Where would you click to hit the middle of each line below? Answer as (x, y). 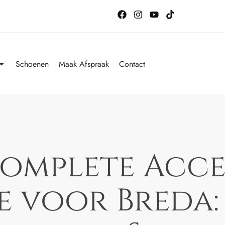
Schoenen (32, 64)
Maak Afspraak (84, 64)
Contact (132, 64)
